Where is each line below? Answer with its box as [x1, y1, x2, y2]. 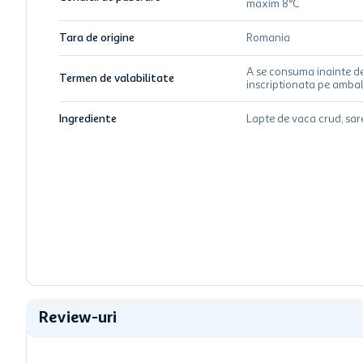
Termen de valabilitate [59, 73, 174, 84]
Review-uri [39, 310, 117, 327]
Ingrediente [59, 113, 117, 125]
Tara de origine [59, 32, 135, 44]
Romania [246, 32, 290, 44]
